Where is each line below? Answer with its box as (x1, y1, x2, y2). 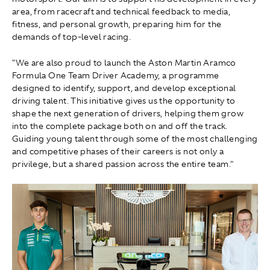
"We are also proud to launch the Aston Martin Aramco (12, 57, 236, 69)
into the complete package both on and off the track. (12, 121, 228, 132)
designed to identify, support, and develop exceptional (12, 83, 236, 94)
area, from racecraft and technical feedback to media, (12, 6, 231, 17)
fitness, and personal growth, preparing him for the (12, 19, 222, 30)
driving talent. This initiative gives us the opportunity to (12, 95, 236, 107)
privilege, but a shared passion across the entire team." (12, 159, 234, 170)
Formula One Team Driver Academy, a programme (12, 70, 219, 81)
